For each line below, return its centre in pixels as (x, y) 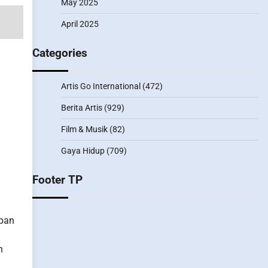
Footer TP (57, 180)
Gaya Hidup (83, 151)
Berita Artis (81, 108)
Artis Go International (100, 86)
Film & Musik (84, 129)
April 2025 (80, 24)
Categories (60, 53)
